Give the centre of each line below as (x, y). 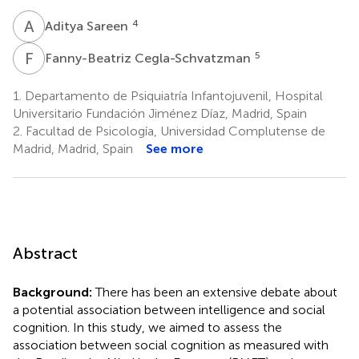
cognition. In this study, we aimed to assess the (147, 327)
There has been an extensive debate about (215, 292)
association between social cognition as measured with (171, 345)
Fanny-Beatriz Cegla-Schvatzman (149, 58)
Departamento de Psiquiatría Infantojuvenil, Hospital (172, 95)
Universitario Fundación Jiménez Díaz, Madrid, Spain (160, 113)
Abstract (45, 253)
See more (175, 148)
